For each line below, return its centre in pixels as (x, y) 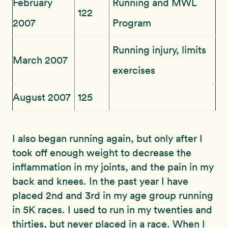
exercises (134, 70)
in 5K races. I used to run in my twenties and (112, 209)
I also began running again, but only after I (107, 138)
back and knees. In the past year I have (100, 181)
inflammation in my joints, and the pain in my (113, 167)
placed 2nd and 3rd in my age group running (113, 195)
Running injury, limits (159, 50)
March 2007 (40, 60)
